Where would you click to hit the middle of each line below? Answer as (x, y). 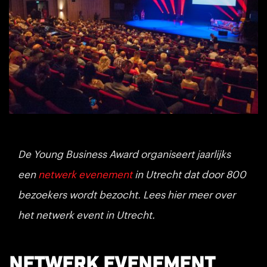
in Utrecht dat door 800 (189, 175)
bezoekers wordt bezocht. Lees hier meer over (127, 195)
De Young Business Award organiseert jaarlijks (124, 154)
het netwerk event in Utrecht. (88, 215)
